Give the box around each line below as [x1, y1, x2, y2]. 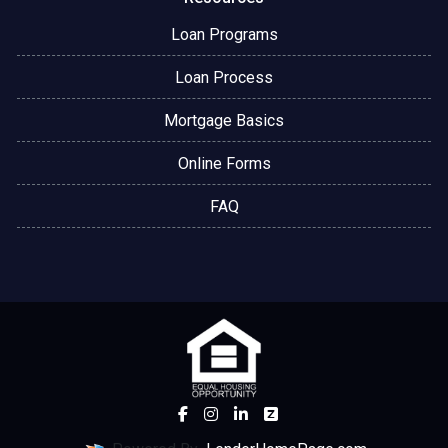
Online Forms [177, 153, 271, 173]
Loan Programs [170, 24, 278, 44]
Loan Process [175, 67, 273, 87]
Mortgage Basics [164, 110, 284, 130]
